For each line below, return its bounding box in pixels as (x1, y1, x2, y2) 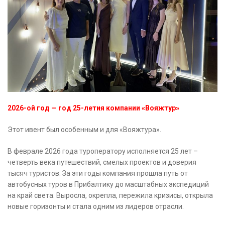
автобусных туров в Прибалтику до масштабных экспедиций (8, 180, 209, 189)
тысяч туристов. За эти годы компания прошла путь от (8, 169, 188, 178)
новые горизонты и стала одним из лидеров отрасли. (8, 202, 184, 211)
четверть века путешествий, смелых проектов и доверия (8, 158, 196, 167)
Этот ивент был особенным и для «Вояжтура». (8, 126, 161, 134)
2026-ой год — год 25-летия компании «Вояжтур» (8, 104, 179, 113)
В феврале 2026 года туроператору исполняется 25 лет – (8, 147, 198, 156)
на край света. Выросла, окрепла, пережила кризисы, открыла (8, 191, 213, 200)
